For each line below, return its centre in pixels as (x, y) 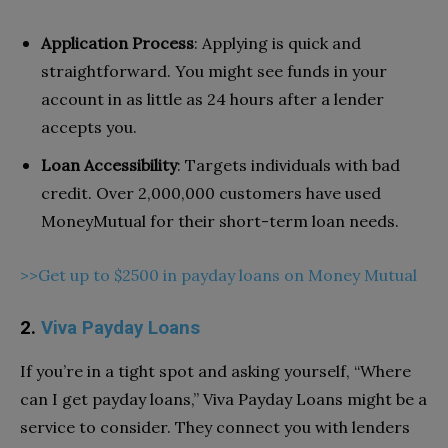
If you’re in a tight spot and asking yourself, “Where (215, 370)
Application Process (117, 42)
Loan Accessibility (109, 164)
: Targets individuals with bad (288, 164)
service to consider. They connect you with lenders (215, 426)
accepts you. (89, 126)
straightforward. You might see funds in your (214, 70)
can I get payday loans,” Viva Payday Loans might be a (223, 398)
